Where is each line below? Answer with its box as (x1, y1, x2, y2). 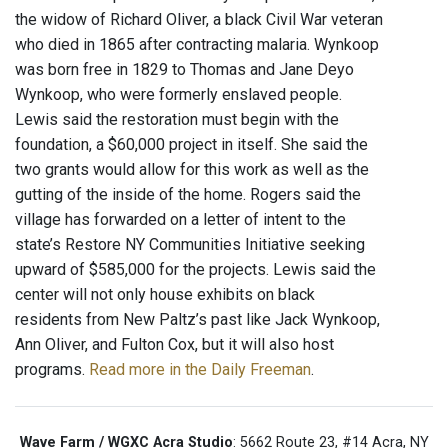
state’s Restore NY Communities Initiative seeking (15, 235, 365, 255)
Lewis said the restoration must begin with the (15, 110, 339, 130)
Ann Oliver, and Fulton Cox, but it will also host (15, 335, 334, 355)
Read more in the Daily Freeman (89, 360, 311, 380)
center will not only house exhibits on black (15, 285, 315, 305)
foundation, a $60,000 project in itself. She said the (15, 135, 368, 155)
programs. (15, 360, 89, 380)
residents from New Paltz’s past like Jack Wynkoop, (15, 310, 380, 330)
